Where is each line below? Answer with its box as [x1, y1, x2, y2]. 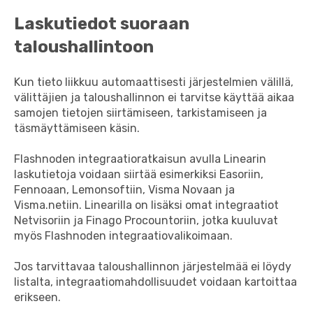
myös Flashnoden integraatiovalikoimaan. [14, 228, 233, 242]
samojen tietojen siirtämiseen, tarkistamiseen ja [14, 105, 267, 119]
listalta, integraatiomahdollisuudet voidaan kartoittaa [14, 275, 297, 289]
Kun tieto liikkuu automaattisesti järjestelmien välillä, [14, 75, 293, 89]
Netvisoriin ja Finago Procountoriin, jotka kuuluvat [14, 213, 278, 227]
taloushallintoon [14, 37, 154, 57]
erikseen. [14, 291, 61, 305]
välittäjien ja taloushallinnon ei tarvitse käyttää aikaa [14, 90, 294, 104]
